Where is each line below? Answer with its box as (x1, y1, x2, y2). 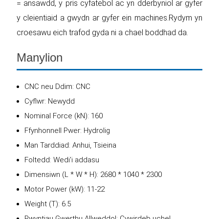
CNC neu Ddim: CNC (24, 82, 90, 91)
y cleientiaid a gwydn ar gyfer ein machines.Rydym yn (17, 13, 202, 22)
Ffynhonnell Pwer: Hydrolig (24, 126, 110, 135)
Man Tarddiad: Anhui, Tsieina (24, 140, 116, 150)
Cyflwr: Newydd (24, 96, 75, 106)
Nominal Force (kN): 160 (24, 111, 103, 120)
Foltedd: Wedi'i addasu (24, 155, 99, 164)
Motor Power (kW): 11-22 (24, 184, 105, 194)
